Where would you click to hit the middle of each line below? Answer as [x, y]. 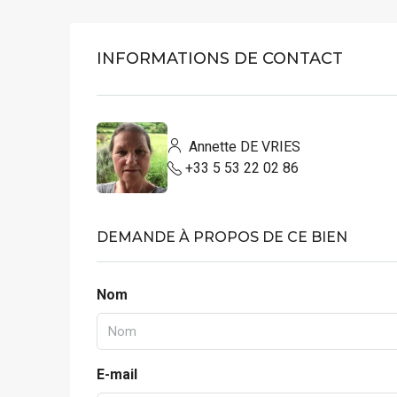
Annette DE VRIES [243, 146]
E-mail [117, 374]
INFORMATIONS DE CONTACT [220, 58]
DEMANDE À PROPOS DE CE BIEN [222, 237]
